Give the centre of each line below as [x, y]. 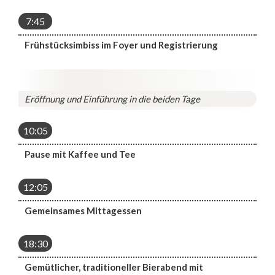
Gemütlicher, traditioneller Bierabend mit [114, 267]
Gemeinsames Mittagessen [83, 210]
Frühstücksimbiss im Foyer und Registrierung [121, 45]
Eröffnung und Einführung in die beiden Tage [112, 99]
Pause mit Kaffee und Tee [80, 154]
